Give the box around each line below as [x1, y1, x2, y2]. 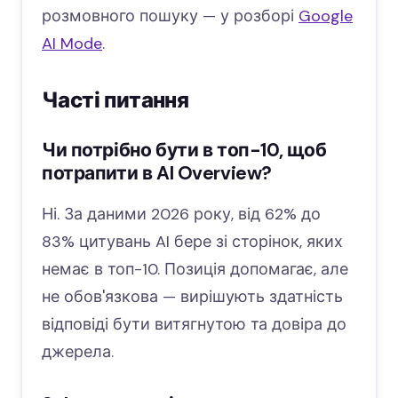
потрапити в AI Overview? [42, 160, 272, 186]
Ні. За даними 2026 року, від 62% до [42, 203, 321, 225]
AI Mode [42, 32, 102, 54]
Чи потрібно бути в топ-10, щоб [42, 137, 327, 163]
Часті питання [42, 85, 189, 114]
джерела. [42, 340, 114, 362]
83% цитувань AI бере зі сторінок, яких [42, 230, 343, 252]
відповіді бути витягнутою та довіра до [42, 313, 346, 335]
